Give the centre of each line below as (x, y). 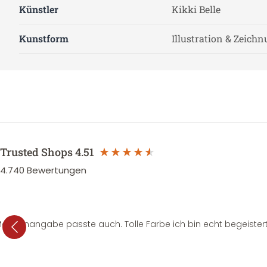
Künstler (39, 9)
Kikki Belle (196, 9)
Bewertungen (57, 170)
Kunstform (44, 38)
